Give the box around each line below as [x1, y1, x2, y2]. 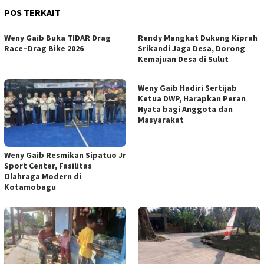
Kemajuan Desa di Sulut [138, 53, 229, 64]
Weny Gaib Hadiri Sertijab [138, 82, 237, 93]
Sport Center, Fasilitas [4, 160, 92, 171]
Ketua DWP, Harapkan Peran [138, 93, 246, 104]
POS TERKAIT [4, 6, 61, 18]
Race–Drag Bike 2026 [4, 42, 84, 54]
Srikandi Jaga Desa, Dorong [138, 42, 245, 54]
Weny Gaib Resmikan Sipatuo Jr [4, 150, 126, 161]
